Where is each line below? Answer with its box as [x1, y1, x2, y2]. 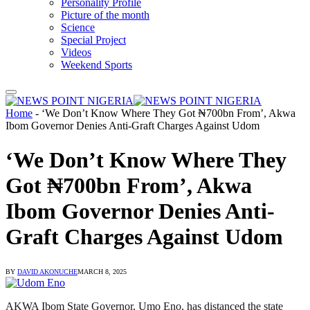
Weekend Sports [61, 59, 132, 71]
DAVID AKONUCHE [17, 268, 77, 276]
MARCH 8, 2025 [77, 268, 127, 276]
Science [61, 21, 95, 34]
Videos [61, 46, 91, 59]
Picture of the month [61, 9, 149, 21]
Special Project [61, 34, 126, 46]
